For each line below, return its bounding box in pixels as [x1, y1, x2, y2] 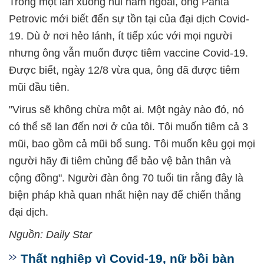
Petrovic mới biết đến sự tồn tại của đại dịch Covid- [9, 13, 249, 25]
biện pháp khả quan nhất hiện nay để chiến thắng [9, 189, 241, 202]
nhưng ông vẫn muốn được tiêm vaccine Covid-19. [9, 47, 248, 60]
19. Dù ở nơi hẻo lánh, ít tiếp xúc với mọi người [9, 30, 232, 42]
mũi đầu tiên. [9, 81, 70, 94]
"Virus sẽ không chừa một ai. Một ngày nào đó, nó [9, 104, 244, 116]
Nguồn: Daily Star [9, 229, 92, 241]
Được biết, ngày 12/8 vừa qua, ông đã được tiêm [9, 64, 240, 77]
